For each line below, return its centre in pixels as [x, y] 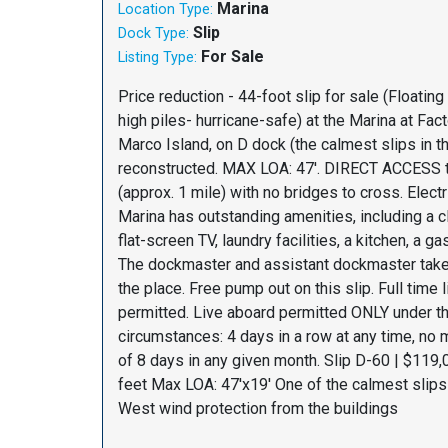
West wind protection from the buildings [258, 409]
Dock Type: [153, 34]
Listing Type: [157, 58]
